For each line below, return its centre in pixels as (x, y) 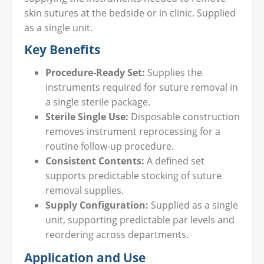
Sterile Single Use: (87, 117)
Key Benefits (62, 49)
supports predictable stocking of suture (133, 176)
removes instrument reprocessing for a (133, 131)
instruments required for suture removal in (142, 87)
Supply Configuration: (97, 205)
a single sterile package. (98, 102)
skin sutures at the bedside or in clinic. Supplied (130, 13)
